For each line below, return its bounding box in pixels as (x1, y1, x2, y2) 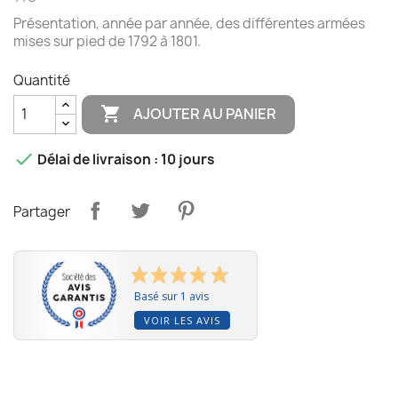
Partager (13, 203, 70, 222)
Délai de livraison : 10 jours (35, 150, 215, 170)
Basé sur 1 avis (133, 288, 209, 304)
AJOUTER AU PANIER (133, 104, 277, 124)
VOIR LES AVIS (143, 313, 220, 327)
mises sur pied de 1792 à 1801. (13, 31, 201, 51)
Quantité (13, 70, 70, 90)
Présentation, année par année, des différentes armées (13, 13, 365, 33)
